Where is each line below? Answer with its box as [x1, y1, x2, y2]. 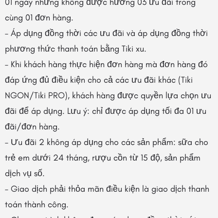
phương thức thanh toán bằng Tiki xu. [5, 43, 146, 54]
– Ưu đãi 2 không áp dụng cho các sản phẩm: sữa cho [5, 137, 208, 147]
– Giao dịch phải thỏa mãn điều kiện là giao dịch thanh [5, 183, 209, 194]
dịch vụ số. [5, 168, 45, 179]
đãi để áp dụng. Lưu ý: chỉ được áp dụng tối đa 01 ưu [5, 106, 206, 116]
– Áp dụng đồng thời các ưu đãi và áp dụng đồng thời [5, 28, 208, 38]
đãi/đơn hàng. [5, 121, 60, 132]
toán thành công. [5, 199, 69, 210]
